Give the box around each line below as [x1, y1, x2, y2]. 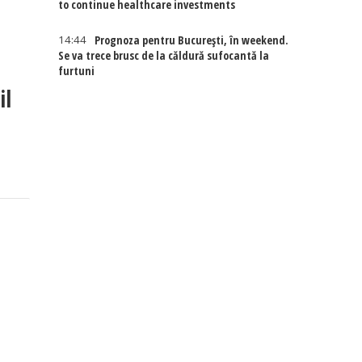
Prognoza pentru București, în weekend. [95, 32, 289, 48]
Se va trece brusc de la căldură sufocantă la [58, 48, 270, 63]
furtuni [58, 63, 95, 78]
